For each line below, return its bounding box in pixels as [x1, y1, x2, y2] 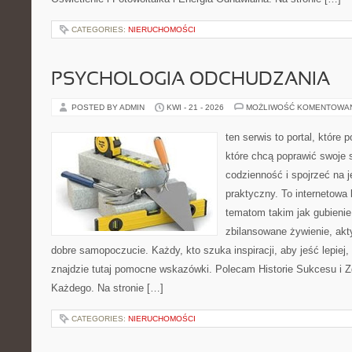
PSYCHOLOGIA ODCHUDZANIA [51, 71, 330, 89]
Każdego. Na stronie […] [51, 282, 163, 294]
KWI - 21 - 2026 [167, 103, 224, 112]
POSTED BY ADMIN [71, 103, 147, 112]
